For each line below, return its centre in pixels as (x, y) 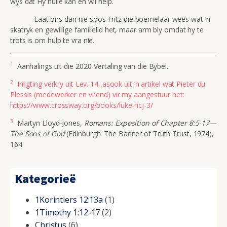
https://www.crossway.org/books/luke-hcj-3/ (82, 105)
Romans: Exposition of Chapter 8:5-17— (150, 123)
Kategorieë (45, 179)
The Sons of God (37, 133)
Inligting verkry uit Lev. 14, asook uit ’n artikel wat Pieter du (111, 84)
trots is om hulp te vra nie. (52, 40)
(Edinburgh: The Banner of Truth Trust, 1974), (139, 133)
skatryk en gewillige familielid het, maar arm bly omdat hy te (107, 29)
